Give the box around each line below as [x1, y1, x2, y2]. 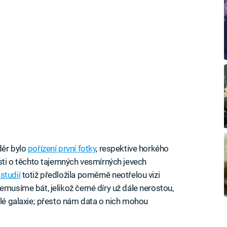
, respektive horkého [96, 143, 169, 154]
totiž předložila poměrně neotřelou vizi [20, 169, 160, 180]
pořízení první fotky [27, 143, 96, 154]
